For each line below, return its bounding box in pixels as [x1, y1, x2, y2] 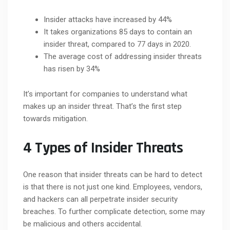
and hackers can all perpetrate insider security [23, 194, 178, 204]
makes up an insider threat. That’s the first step [23, 101, 182, 111]
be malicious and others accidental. [23, 219, 142, 228]
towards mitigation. [23, 113, 88, 123]
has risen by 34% [44, 64, 100, 73]
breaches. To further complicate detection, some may [23, 206, 205, 216]
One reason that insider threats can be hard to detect [23, 169, 202, 179]
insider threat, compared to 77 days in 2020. [44, 39, 191, 49]
